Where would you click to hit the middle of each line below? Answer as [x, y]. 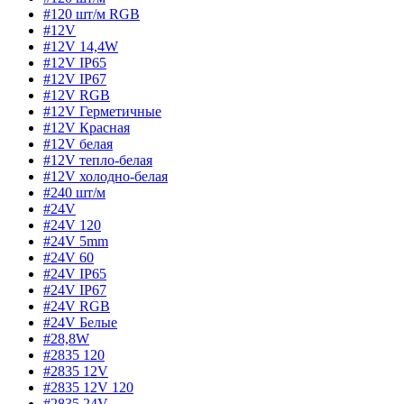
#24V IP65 [75, 274]
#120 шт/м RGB [92, 14]
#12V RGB [77, 96]
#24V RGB [77, 307]
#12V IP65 [75, 63]
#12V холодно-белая [106, 177]
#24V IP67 [75, 290]
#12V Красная [87, 128]
